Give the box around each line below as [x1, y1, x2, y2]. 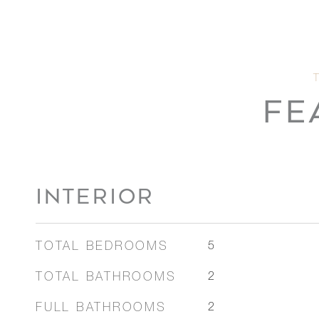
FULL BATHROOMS [36, 303, 167, 315]
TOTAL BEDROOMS [36, 241, 169, 253]
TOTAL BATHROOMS [36, 272, 177, 284]
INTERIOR [36, 184, 155, 209]
